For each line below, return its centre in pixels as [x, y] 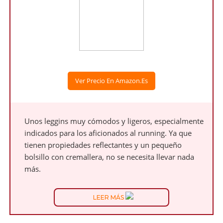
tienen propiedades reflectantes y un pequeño [103, 145]
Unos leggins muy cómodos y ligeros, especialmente [114, 121]
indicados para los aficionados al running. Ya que [108, 133]
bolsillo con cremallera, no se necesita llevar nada [110, 157]
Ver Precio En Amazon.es [111, 81]
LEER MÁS [109, 197]
